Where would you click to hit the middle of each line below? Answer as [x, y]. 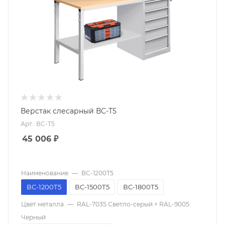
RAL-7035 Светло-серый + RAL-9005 [133, 204]
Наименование [45, 173]
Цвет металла [42, 204]
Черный [33, 217]
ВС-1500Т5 [92, 187]
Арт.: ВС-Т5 [38, 124]
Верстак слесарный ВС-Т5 [69, 111]
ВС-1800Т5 [141, 187]
